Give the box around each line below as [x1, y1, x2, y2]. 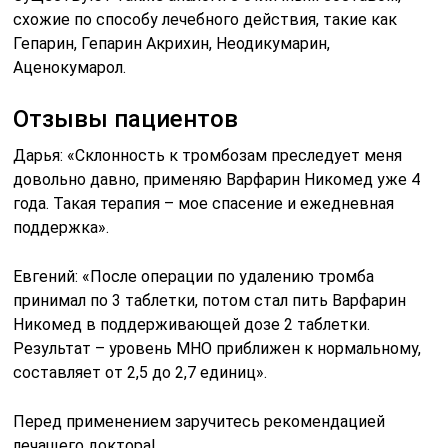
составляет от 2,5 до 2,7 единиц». [13, 362, 268, 382]
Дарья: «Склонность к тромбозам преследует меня [13, 145, 403, 165]
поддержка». [13, 217, 110, 237]
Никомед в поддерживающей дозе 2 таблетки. [13, 314, 371, 334]
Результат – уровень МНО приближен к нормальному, [13, 338, 422, 358]
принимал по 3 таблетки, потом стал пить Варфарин [13, 290, 407, 310]
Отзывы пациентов [13, 104, 239, 133]
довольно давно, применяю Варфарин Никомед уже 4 [13, 169, 421, 189]
